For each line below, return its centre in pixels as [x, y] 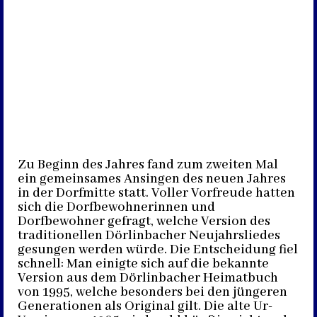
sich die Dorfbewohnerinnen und [116, 207]
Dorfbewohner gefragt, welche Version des [144, 221]
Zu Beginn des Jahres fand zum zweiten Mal [148, 165]
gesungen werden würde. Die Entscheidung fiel [158, 249]
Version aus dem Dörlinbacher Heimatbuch [148, 278]
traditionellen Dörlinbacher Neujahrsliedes [149, 235]
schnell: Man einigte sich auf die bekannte [143, 264]
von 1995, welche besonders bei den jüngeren [152, 292]
